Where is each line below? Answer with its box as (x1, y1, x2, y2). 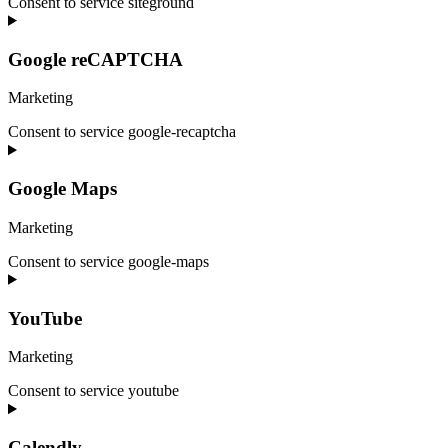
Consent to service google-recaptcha (8, 123, 236, 141)
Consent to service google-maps (8, 252, 209, 270)
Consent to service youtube (8, 382, 179, 400)
